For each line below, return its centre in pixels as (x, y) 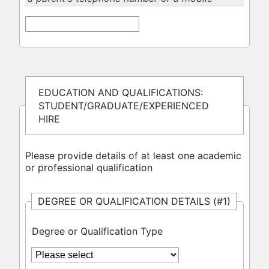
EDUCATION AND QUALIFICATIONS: (120, 92)
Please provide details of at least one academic (133, 155)
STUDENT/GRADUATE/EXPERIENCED (123, 105)
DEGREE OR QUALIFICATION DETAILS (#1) (134, 201)
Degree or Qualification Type (97, 231)
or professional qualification (89, 167)
